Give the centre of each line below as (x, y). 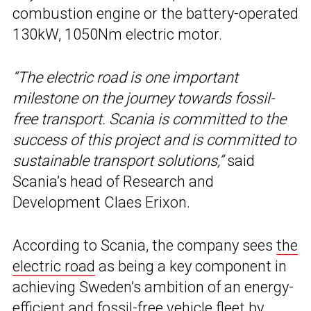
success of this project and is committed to (154, 140)
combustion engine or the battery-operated (155, 14)
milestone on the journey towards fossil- (143, 99)
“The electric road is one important (125, 78)
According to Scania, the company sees (144, 246)
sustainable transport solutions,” (118, 161)
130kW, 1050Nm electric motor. (117, 35)
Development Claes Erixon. (101, 203)
